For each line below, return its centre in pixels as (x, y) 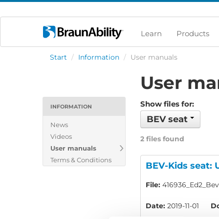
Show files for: (167, 104)
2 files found (162, 139)
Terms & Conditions (81, 160)
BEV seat (168, 120)
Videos (61, 136)
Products (193, 33)
